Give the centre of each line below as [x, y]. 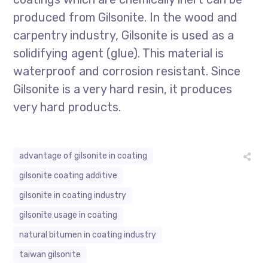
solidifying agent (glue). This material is [119, 53]
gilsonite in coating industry [73, 195]
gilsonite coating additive [68, 176]
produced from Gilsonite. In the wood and [126, 17]
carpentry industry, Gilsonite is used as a [124, 35]
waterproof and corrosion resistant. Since [127, 71]
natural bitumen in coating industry [88, 235]
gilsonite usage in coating [68, 215]
